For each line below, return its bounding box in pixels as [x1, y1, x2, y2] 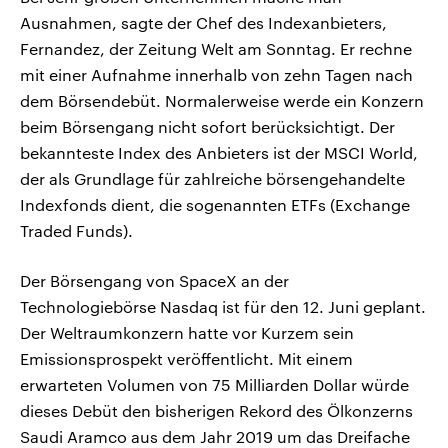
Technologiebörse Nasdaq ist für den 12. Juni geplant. [20, 297, 426, 317]
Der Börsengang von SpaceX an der [20, 271, 289, 291]
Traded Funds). [20, 221, 133, 241]
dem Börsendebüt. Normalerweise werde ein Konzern [20, 91, 424, 111]
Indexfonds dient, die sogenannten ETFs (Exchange [20, 195, 410, 215]
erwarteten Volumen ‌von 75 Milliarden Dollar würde [20, 375, 409, 395]
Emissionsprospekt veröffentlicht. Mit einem [20, 349, 353, 369]
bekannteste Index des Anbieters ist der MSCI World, [20, 143, 418, 163]
